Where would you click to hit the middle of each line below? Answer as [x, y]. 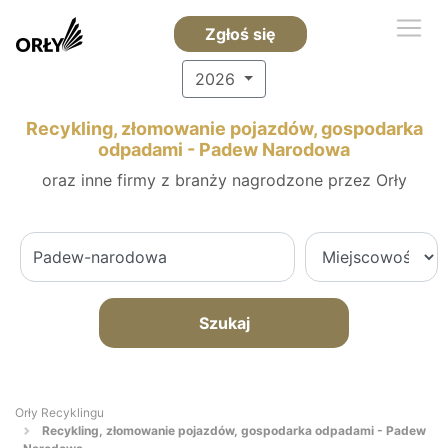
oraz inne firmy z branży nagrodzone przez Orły [224, 180]
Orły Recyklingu [59, 412]
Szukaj [224, 323]
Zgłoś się [240, 34]
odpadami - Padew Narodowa [224, 149]
